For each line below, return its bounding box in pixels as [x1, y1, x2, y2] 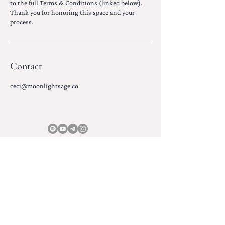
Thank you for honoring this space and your [10, 8, 135, 16]
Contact [10, 60, 42, 72]
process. [10, 17, 33, 26]
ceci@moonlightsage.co [10, 81, 78, 90]
